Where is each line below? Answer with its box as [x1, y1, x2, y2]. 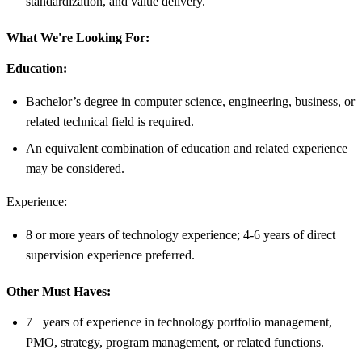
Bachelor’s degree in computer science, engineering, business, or [26, 94, 355, 108]
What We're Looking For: [6, 30, 149, 44]
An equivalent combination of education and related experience [26, 141, 347, 155]
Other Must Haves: [6, 284, 111, 298]
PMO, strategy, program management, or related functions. [26, 335, 324, 349]
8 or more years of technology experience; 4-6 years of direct [26, 227, 335, 242]
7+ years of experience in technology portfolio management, [26, 314, 332, 329]
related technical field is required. [26, 114, 194, 128]
